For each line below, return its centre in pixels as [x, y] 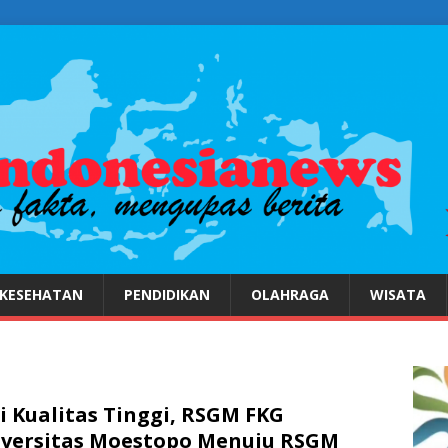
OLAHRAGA [290, 295]
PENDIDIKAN [167, 295]
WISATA [398, 295]
